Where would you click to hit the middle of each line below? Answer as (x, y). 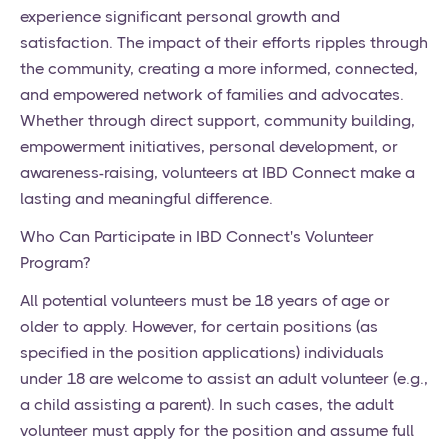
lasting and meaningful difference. (146, 199)
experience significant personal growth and (180, 17)
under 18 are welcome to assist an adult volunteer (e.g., (224, 379)
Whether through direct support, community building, (217, 121)
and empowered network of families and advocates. (212, 95)
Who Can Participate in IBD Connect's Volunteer (197, 237)
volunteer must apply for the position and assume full (217, 431)
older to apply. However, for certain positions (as (199, 327)
